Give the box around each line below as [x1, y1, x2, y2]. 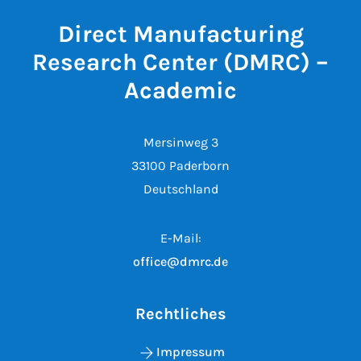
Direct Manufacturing [57, 19, 304, 48]
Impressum [156, 343, 225, 359]
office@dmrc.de [133, 253, 228, 269]
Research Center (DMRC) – [32, 48, 329, 76]
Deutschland [143, 180, 218, 197]
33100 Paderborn [131, 157, 230, 173]
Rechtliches [135, 304, 226, 323]
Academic [124, 76, 237, 104]
